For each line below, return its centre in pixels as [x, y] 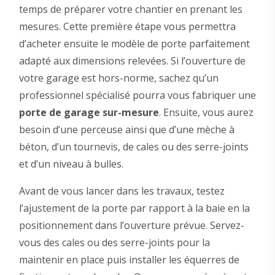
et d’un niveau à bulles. [71, 164]
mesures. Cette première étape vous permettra [127, 27]
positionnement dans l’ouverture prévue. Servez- [131, 226]
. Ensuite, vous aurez [206, 113]
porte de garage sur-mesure [89, 113]
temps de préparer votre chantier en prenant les [130, 10]
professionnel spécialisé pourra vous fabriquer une [137, 95]
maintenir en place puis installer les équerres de [129, 260]
